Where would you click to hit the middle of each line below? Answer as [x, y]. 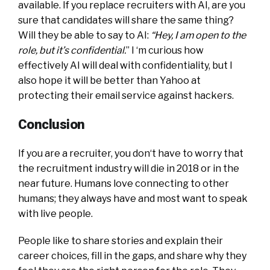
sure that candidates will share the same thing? [126, 20]
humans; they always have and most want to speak [133, 198]
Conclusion [52, 124]
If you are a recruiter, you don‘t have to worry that [131, 153]
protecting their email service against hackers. [126, 95]
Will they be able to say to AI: [84, 35]
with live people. [55, 213]
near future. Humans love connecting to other [124, 183]
